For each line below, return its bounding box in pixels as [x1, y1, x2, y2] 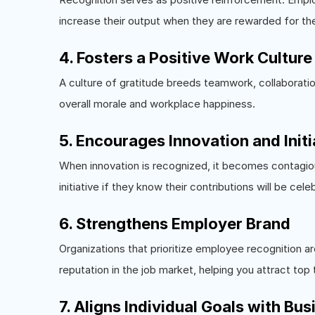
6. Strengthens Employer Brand [59, 214, 290, 233]
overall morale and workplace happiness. [59, 96, 255, 110]
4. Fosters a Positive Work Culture [59, 48, 312, 67]
